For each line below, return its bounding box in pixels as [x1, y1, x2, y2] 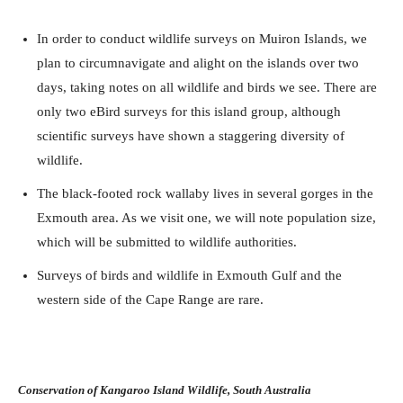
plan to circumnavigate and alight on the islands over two [37, 56, 359, 71]
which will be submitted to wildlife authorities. [37, 235, 297, 250]
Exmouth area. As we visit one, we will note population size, [37, 210, 376, 226]
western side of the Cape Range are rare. [37, 292, 264, 308]
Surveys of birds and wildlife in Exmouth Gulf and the [37, 268, 342, 283]
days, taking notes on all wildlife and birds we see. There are [37, 80, 377, 95]
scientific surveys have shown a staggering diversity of [37, 129, 345, 144]
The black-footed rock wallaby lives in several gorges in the [37, 186, 373, 201]
